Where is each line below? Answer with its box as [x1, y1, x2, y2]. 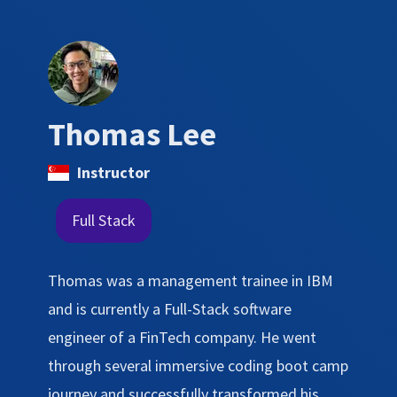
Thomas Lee [48, 113, 216, 154]
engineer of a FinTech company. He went [48, 326, 316, 347]
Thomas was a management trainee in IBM [48, 269, 333, 291]
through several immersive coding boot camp [48, 354, 348, 376]
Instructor [77, 161, 151, 183]
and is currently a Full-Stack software [48, 298, 292, 319]
